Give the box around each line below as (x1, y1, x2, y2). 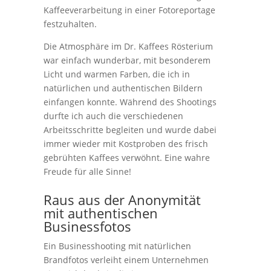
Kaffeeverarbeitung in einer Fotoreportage (44, 4, 216, 16)
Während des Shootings (120, 96, 217, 108)
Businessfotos (44, 217, 132, 236)
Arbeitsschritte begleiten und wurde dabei (44, 124, 217, 136)
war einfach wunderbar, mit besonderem (44, 54, 211, 67)
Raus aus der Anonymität (44, 191, 201, 209)
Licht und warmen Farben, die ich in (44, 68, 191, 80)
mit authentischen (44, 204, 158, 223)
